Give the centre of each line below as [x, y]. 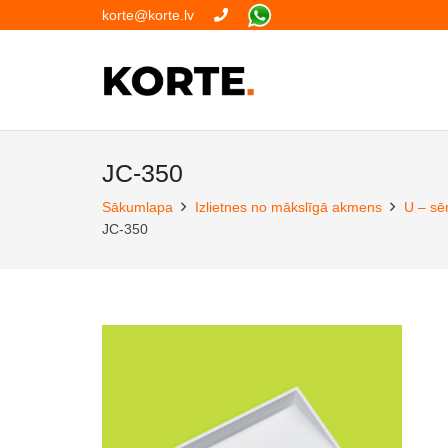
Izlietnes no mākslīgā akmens [288, 207]
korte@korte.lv [148, 14]
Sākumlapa [137, 207]
